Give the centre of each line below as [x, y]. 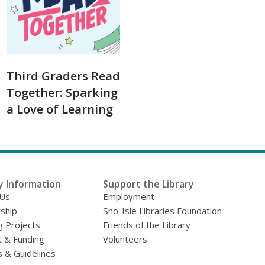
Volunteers [125, 239]
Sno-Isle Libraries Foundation [163, 211]
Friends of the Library [147, 225]
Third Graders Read [63, 76]
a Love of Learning [60, 109]
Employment [129, 196]
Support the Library [149, 184]
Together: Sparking [62, 93]
